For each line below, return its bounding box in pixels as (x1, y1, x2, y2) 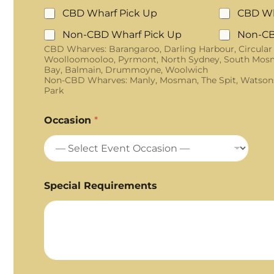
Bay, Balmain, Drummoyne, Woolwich (43, 64, 210, 75)
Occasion (43, 114, 94, 126)
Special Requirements (43, 180, 157, 191)
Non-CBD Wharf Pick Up (62, 29, 182, 40)
